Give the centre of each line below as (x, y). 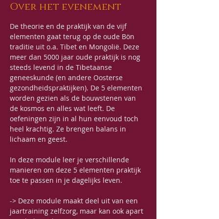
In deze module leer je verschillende (70, 160)
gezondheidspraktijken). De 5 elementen (77, 88)
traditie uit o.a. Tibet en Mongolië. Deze (76, 47)
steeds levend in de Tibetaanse (62, 67)
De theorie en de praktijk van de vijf (69, 26)
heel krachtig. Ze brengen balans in (69, 129)
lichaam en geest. (40, 139)
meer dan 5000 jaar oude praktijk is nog (76, 57)
